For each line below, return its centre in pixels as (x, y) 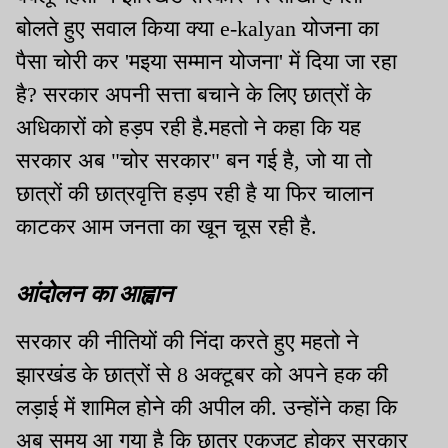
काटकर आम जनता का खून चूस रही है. (166, 226)
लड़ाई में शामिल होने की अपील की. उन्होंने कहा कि (206, 407)
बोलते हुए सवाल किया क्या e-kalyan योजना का (197, 28)
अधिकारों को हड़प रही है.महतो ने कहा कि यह (188, 127)
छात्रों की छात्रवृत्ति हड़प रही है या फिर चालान (195, 193)
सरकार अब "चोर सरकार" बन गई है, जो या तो (194, 160)
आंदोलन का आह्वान (94, 291)
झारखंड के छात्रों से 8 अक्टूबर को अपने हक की (202, 374)
